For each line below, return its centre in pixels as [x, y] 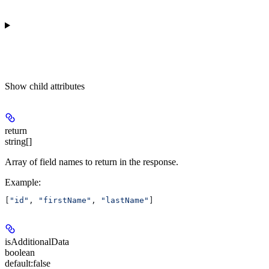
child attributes [57, 86]
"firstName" [65, 200]
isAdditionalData [37, 241]
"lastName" [125, 200]
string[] [18, 141]
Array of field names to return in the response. [92, 162]
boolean [20, 252]
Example [22, 182]
